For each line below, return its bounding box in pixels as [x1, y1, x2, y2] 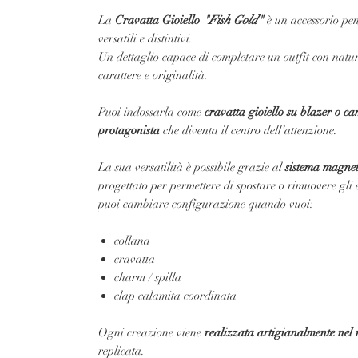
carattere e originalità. [98, 68, 208, 82]
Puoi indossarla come [98, 105, 205, 119]
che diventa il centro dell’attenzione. [160, 123, 337, 137]
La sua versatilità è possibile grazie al [98, 160, 285, 174]
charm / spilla [114, 270, 181, 284]
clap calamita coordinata [114, 288, 237, 303]
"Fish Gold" [203, 13, 263, 27]
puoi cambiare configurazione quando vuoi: [98, 197, 313, 211]
